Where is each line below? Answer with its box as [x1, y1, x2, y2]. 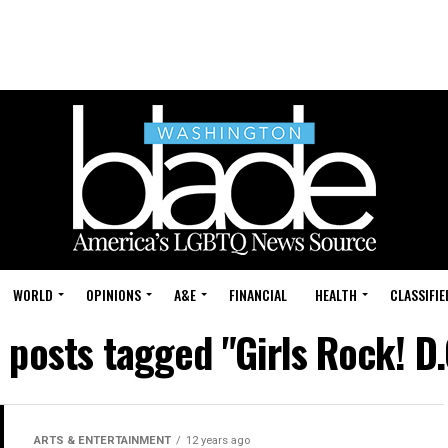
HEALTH [315, 284, 357, 305]
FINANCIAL [229, 284, 287, 305]
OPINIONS [86, 284, 141, 305]
